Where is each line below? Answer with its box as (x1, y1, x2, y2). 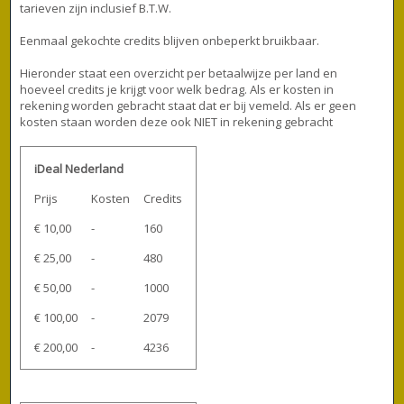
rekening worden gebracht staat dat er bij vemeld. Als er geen (20, 96, 357, 114)
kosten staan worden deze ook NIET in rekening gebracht (20, 113, 334, 130)
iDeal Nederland (34, 160, 124, 177)
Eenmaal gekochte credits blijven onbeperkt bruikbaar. (20, 32, 320, 49)
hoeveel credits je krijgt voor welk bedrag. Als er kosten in (20, 80, 335, 97)
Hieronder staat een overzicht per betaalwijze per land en (20, 64, 338, 81)
